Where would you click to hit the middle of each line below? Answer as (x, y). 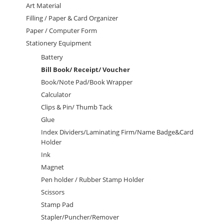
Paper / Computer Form (62, 31)
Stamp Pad (57, 205)
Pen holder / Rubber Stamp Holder (93, 180)
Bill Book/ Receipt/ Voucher (86, 70)
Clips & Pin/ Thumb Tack (77, 107)
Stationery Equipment (59, 43)
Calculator (56, 95)
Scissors (53, 192)
